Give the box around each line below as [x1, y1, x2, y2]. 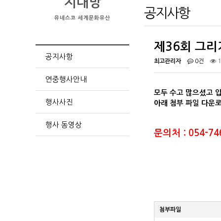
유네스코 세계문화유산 [54, 15, 110, 21]
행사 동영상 [45, 121, 82, 128]
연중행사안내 [45, 75, 87, 83]
